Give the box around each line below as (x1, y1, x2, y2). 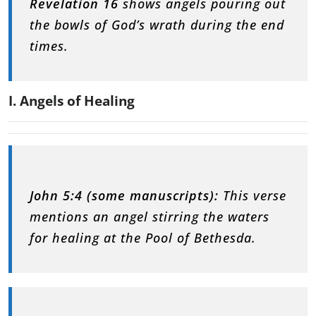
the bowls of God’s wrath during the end (30, 16, 284, 33)
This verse (219, 186, 286, 204)
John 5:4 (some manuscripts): (30, 186, 219, 204)
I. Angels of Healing (8, 91, 135, 110)
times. (30, 37, 68, 54)
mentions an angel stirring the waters (30, 207, 269, 225)
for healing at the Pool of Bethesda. (30, 229, 256, 246)
